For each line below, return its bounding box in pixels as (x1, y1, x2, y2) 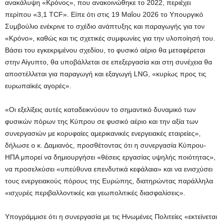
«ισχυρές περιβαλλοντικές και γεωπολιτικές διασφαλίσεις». (5, 189, 185, 197)
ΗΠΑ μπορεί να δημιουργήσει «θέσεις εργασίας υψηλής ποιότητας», (5, 153, 216, 162)
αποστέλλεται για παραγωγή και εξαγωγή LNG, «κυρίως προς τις (5, 70, 206, 78)
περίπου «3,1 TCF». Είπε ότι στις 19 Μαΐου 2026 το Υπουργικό (5, 10, 203, 19)
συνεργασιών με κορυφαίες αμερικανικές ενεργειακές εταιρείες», (5, 129, 201, 138)
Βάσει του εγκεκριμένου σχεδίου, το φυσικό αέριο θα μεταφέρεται (5, 46, 205, 55)
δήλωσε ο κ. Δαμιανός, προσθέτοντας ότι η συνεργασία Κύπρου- (5, 141, 206, 150)
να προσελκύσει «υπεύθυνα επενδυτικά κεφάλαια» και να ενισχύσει (5, 165, 213, 173)
